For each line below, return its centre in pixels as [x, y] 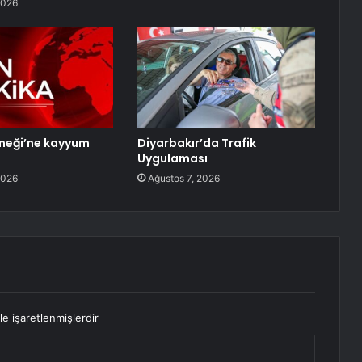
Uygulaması [172, 159]
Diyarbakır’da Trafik [196, 143]
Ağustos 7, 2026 [183, 179]
